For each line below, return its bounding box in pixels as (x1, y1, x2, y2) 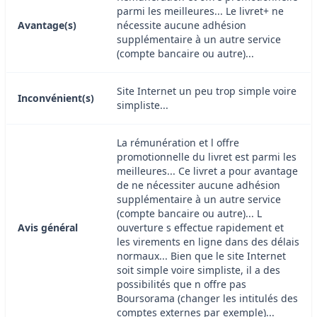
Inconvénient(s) (18, 91, 94, 105)
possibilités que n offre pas (117, 277, 246, 291)
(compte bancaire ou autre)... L (117, 206, 262, 220)
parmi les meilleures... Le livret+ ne (117, 4, 284, 18)
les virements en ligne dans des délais (117, 234, 299, 248)
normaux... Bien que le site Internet (117, 248, 286, 263)
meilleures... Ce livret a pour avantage (117, 163, 298, 178)
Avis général (18, 220, 78, 234)
